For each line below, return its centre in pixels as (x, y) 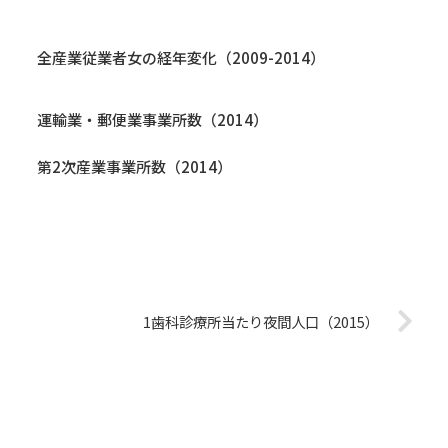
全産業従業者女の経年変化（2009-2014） (181, 58)
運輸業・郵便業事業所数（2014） (152, 120)
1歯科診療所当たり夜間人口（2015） (261, 321)
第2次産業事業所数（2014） (134, 166)
